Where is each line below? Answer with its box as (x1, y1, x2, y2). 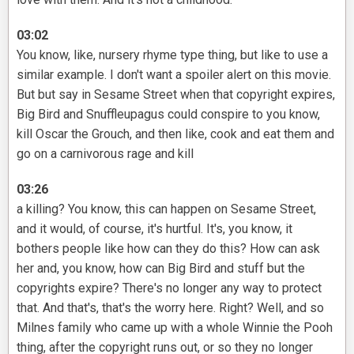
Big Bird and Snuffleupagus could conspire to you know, (17, 107, 320, 122)
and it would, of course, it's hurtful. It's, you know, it (17, 221, 292, 237)
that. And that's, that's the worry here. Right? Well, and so (17, 300, 324, 316)
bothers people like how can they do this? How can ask (17, 241, 320, 257)
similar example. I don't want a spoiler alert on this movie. (17, 67, 331, 83)
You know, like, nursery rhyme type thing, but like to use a (17, 47, 328, 63)
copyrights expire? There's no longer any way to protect (17, 281, 322, 296)
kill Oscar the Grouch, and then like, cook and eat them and (17, 126, 334, 142)
